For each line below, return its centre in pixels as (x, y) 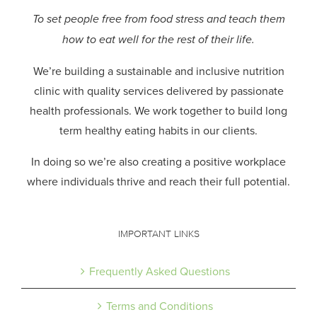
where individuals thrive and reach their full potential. (158, 181)
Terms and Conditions (159, 306)
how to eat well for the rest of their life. (158, 40)
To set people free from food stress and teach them (158, 19)
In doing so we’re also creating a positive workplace (158, 162)
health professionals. (82, 111)
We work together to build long (211, 111)
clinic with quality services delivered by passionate (158, 91)
